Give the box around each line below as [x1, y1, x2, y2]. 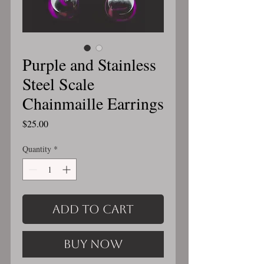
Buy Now [64, 237, 123, 251]
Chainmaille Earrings [22, 92, 164, 114]
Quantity [22, 143, 51, 154]
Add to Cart [52, 202, 134, 216]
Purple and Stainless [22, 53, 156, 75]
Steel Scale [22, 72, 94, 95]
